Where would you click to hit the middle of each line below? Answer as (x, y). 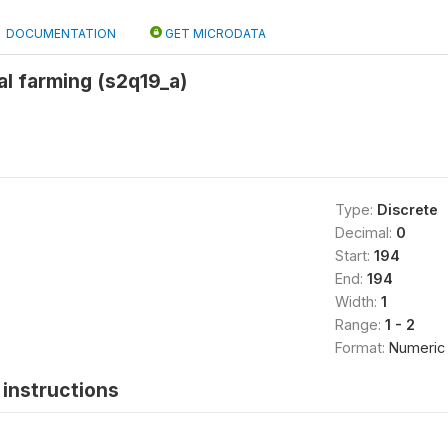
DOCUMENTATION (61, 33)
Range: (359, 324)
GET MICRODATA (214, 33)
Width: (357, 301)
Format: (361, 347)
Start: (354, 255)
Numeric (416, 347)
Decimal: (365, 232)
